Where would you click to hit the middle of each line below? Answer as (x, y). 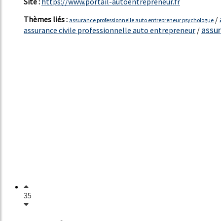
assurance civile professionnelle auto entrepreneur (110, 30)
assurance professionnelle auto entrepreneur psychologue (141, 20)
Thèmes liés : (46, 19)
